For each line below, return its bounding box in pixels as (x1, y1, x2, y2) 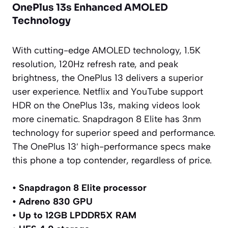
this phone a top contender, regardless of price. (12, 154, 212, 166)
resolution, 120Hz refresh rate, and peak (12, 58, 178, 70)
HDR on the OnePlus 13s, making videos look (12, 99, 200, 111)
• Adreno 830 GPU (12, 195, 93, 207)
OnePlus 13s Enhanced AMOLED (12, 1, 168, 14)
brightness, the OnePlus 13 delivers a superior (12, 72, 203, 83)
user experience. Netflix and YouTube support (12, 85, 203, 97)
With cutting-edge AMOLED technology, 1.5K (12, 44, 201, 56)
